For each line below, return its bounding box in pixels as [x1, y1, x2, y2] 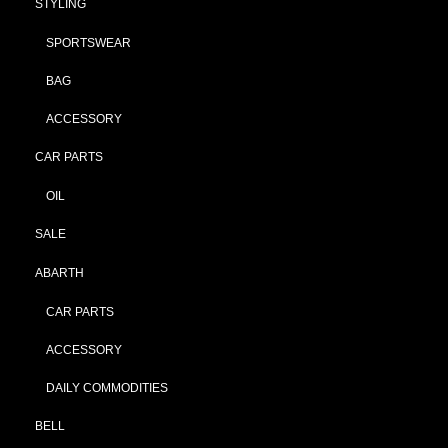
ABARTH [35, 266, 84, 279]
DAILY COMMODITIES [46, 381, 168, 394]
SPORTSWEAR [46, 36, 131, 49]
